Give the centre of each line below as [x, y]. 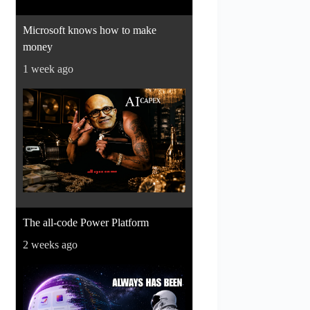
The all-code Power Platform [86, 222]
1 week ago [48, 69]
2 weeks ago [51, 244]
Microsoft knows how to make [90, 30]
